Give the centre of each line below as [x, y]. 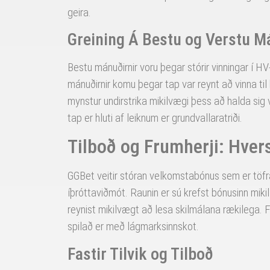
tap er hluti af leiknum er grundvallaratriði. [155, 118]
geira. [79, 12]
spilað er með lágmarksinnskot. [133, 227]
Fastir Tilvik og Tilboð [140, 254]
